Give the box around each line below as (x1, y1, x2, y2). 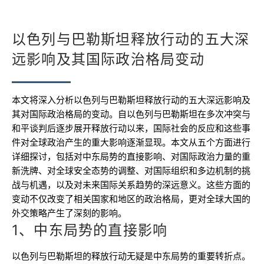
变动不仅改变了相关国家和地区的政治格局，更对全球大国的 (12, 193, 250, 204)
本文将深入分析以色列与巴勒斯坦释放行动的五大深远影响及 (12, 94, 250, 105)
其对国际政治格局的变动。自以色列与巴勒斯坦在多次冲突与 (12, 108, 250, 120)
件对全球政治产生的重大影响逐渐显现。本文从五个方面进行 (12, 137, 250, 148)
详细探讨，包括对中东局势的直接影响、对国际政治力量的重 (12, 151, 250, 162)
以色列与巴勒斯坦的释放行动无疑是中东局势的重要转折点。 (12, 250, 250, 262)
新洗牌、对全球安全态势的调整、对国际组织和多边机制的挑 (12, 165, 250, 176)
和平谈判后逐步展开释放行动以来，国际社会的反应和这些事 (12, 123, 250, 134)
